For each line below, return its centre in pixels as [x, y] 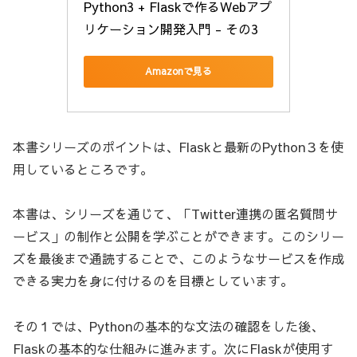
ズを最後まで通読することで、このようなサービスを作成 [178, 259]
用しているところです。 [83, 169]
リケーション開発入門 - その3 [171, 28]
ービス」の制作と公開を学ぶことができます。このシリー [178, 236]
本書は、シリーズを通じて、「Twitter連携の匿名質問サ [175, 214]
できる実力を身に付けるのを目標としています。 [153, 281]
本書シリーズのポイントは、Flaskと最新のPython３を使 [178, 146]
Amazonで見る [178, 71]
